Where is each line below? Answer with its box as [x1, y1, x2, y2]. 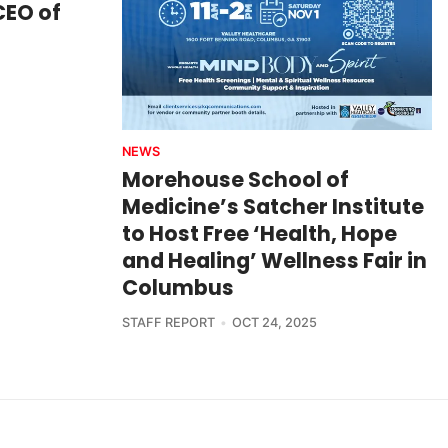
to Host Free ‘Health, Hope [122, 218, 397, 248]
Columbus [122, 272, 234, 302]
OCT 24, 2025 [231, 314, 317, 330]
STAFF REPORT [122, 314, 215, 330]
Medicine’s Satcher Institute [122, 191, 424, 221]
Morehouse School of [122, 164, 349, 194]
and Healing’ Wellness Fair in [122, 245, 427, 275]
